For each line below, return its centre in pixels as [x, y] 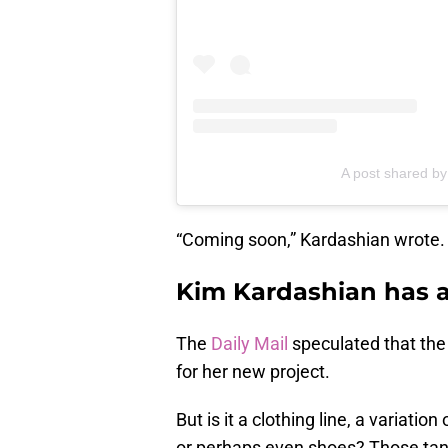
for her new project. [253, 372]
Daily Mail [249, 344]
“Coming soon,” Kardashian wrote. [310, 240]
